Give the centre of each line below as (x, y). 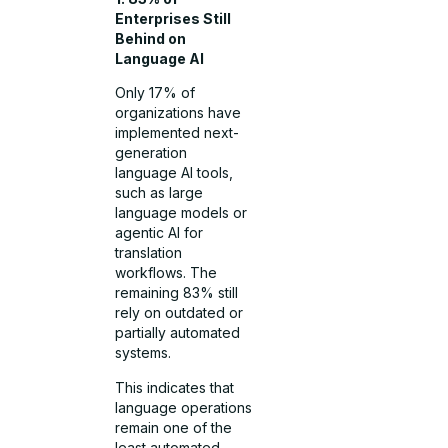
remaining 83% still (177, 293)
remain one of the (174, 427)
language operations (184, 407)
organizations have (178, 113)
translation (149, 253)
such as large (159, 193)
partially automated (178, 333)
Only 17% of (155, 93)
